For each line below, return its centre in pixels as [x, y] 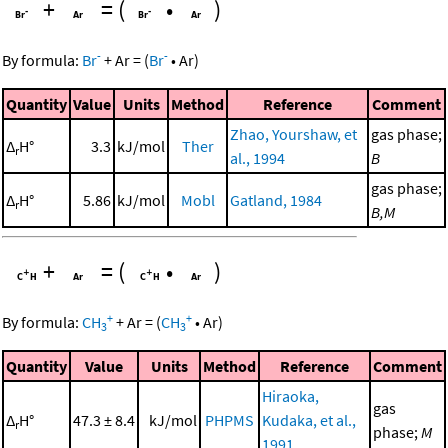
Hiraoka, [290, 396]
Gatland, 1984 [276, 200]
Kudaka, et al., [309, 420]
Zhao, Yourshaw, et [293, 134]
